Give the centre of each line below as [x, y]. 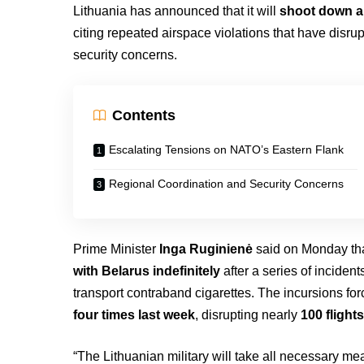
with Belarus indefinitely [147, 271]
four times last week [134, 315]
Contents [144, 115]
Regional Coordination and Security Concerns [227, 184]
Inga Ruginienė [206, 249]
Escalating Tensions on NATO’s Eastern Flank [227, 149]
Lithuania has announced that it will [177, 11]
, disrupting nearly [248, 315]
